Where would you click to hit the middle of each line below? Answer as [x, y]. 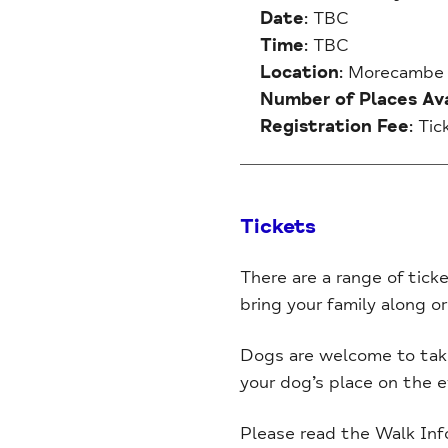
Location [299, 72]
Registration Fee [334, 126]
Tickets [277, 226]
